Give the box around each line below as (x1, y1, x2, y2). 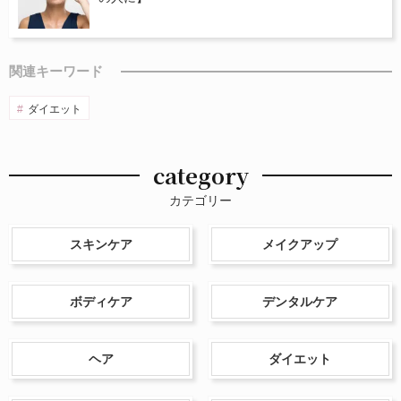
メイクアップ (262, 237, 338, 252)
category (152, 159, 249, 192)
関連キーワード (9, 64, 103, 80)
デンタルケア (262, 294, 338, 310)
